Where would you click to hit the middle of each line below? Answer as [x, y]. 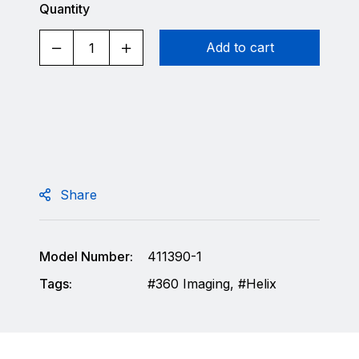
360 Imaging [193, 284]
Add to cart [240, 47]
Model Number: [86, 256]
